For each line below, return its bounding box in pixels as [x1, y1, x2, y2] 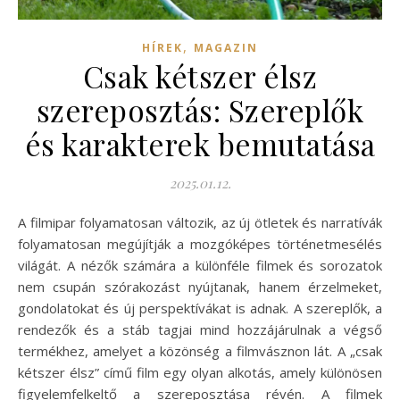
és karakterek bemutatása [24, 123, 376, 163]
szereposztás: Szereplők [36, 89, 364, 129]
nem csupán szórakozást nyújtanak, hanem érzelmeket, [18, 277, 382, 296]
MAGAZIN [194, 39, 258, 55]
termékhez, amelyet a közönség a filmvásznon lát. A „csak [18, 341, 382, 360]
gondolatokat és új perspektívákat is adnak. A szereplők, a [18, 298, 382, 317]
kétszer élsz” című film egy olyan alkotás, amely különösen [18, 362, 382, 381]
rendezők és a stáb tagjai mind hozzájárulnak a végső [18, 320, 382, 338]
